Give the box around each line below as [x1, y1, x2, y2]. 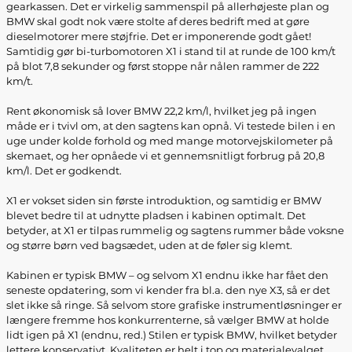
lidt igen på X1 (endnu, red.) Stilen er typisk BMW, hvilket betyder [6, 328, 337, 341]
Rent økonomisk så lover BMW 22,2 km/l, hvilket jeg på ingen [6, 104, 317, 117]
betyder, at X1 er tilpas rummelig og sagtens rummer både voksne [6, 224, 344, 236]
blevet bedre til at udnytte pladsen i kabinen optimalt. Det [6, 209, 306, 222]
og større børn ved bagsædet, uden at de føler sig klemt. [6, 239, 292, 251]
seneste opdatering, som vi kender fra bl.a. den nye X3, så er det [6, 284, 330, 296]
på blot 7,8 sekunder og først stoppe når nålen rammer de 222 [6, 60, 319, 72]
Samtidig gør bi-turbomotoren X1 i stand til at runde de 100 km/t [6, 45, 335, 57]
